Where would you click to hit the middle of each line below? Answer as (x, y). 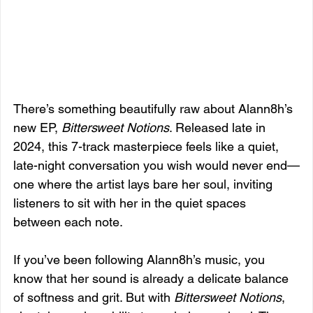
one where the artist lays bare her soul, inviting (145, 184)
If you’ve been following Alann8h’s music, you (141, 259)
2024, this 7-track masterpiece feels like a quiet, (148, 146)
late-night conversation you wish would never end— (156, 165)
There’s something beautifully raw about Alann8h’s (155, 108)
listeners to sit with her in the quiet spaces (131, 203)
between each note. (68, 221)
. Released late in (219, 127)
